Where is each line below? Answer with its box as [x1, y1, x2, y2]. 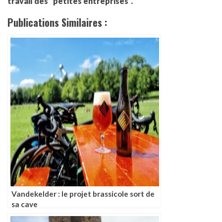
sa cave [11, 200, 38, 209]
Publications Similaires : [7, 15, 107, 30]
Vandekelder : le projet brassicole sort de [11, 189, 155, 199]
